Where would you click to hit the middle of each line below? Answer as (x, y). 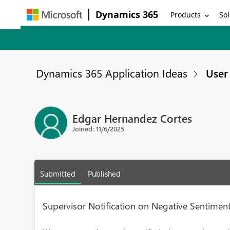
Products (186, 14)
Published (104, 174)
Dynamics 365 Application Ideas (112, 73)
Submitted (58, 174)
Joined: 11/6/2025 (99, 128)
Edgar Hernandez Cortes (132, 118)
